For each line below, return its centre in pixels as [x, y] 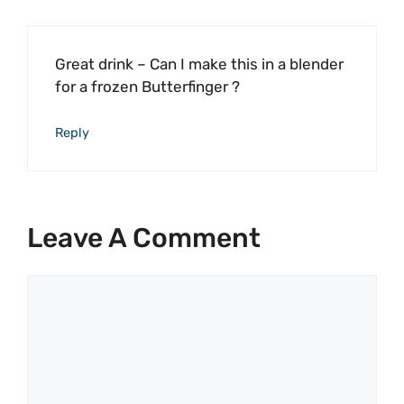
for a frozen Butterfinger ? [147, 86]
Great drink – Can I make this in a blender [199, 64]
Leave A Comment [144, 238]
